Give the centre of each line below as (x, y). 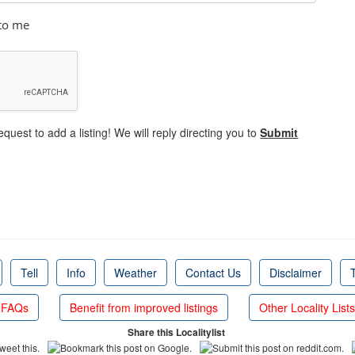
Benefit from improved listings (143, 307)
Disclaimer (295, 273)
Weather (135, 273)
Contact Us (213, 273)
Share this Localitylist (177, 332)
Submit (279, 132)
